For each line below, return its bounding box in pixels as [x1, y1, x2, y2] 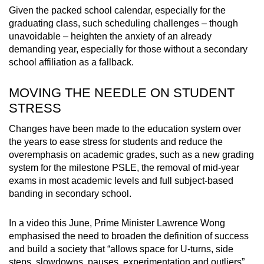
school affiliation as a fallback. [9, 57, 134, 67]
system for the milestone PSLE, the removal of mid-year [9, 162, 239, 173]
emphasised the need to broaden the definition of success [9, 230, 249, 241]
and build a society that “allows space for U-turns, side [9, 243, 233, 254]
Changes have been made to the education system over [9, 123, 241, 134]
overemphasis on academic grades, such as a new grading [9, 149, 254, 160]
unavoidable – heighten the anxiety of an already [9, 31, 212, 41]
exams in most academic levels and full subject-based [9, 175, 233, 186]
